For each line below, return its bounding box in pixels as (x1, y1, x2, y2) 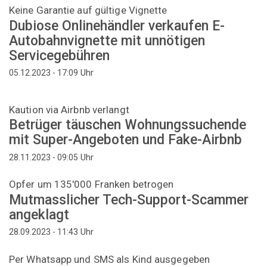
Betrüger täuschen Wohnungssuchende (9, 117, 246, 133)
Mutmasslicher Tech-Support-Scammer (9, 191, 249, 208)
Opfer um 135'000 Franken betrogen (9, 178, 174, 191)
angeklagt (9, 206, 69, 223)
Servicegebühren (9, 47, 110, 64)
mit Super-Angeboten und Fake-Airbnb (9, 132, 242, 148)
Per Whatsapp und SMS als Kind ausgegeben (9, 253, 210, 265)
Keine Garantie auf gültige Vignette (9, 4, 167, 17)
